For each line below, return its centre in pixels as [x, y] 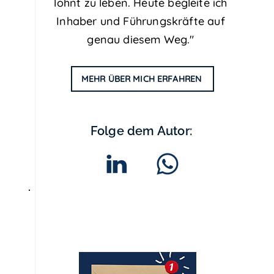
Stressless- [138, 217]
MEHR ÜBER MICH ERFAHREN [141, 79]
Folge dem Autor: [141, 131]
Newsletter [138, 240]
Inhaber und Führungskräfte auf [141, 21]
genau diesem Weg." [141, 39]
